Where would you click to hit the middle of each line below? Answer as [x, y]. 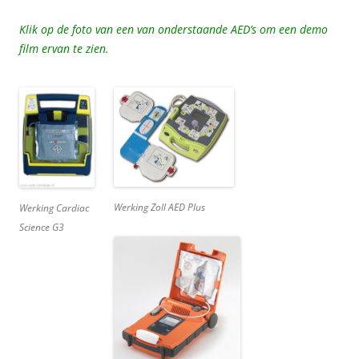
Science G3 [42, 227]
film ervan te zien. [64, 48]
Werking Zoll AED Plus [159, 207]
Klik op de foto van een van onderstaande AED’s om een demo [173, 29]
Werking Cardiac [54, 208]
